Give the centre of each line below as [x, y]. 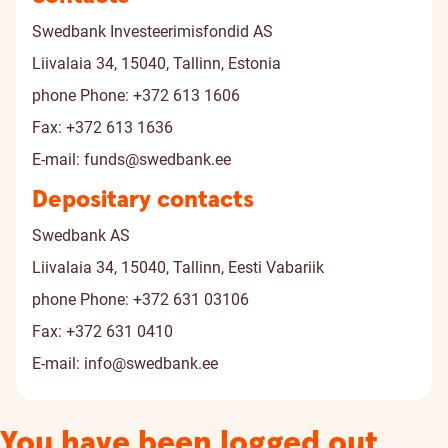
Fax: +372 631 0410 [102, 331]
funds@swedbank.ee [157, 159]
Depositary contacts [143, 200]
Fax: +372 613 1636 [102, 127]
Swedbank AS [81, 235]
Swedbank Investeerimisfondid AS [152, 31]
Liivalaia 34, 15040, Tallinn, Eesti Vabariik [178, 267]
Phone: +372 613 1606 [158, 95]
